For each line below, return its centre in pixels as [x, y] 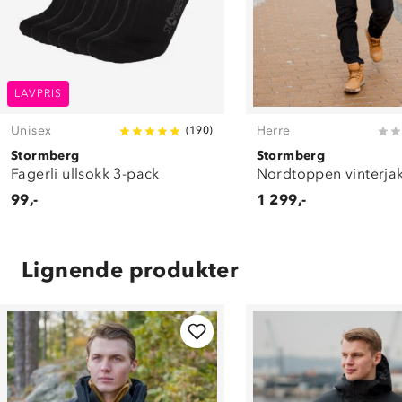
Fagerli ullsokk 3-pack [85, 174]
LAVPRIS [39, 94]
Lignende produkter [131, 270]
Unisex [31, 131]
